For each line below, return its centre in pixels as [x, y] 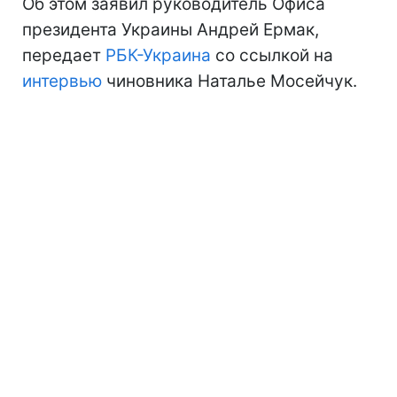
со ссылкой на [272, 55]
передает [64, 55]
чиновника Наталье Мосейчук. [230, 81]
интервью [62, 81]
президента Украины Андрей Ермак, [171, 29]
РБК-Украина [158, 55]
